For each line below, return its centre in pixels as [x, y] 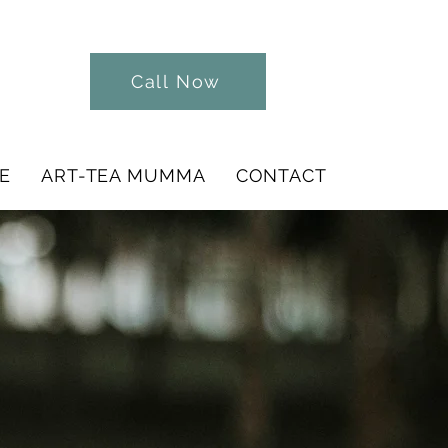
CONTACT [281, 175]
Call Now [176, 81]
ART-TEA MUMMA [123, 175]
